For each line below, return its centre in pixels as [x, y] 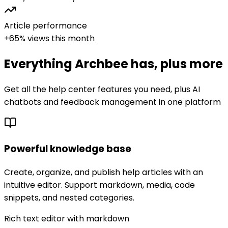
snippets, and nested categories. [69, 198]
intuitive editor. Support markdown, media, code [99, 185]
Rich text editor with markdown [67, 219]
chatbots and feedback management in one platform [112, 102]
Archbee [102, 64]
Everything [39, 64]
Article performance [46, 25]
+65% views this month [49, 38]
